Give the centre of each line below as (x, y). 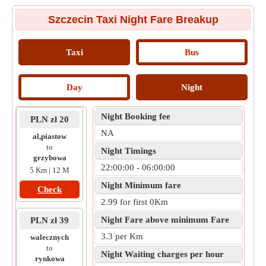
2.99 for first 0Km (134, 202)
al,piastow (50, 136)
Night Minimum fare (141, 185)
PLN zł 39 (50, 220)
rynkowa (50, 259)
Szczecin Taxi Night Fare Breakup (133, 20)
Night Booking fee (136, 116)
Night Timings (129, 151)
